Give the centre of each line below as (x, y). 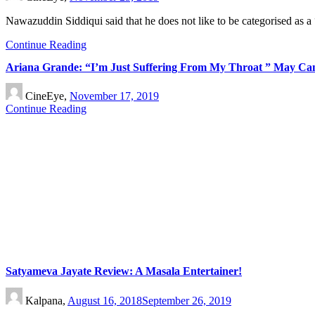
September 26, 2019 (187, 300)
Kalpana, (46, 300)
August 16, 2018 (105, 300)
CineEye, (47, 96)
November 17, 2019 (114, 96)
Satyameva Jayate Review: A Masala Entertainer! (124, 271)
